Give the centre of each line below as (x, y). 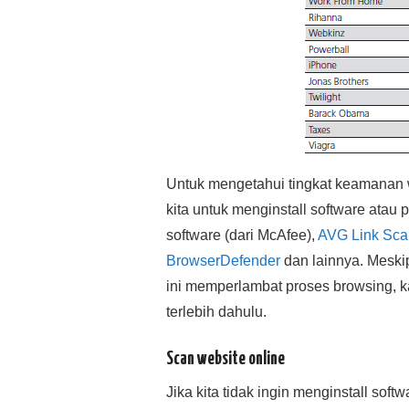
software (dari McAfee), (242, 235)
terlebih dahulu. (216, 312)
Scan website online (225, 359)
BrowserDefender (223, 261)
